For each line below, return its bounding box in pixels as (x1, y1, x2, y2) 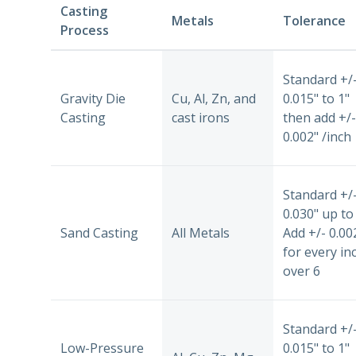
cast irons (172, 108, 230, 126)
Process (60, 21, 109, 39)
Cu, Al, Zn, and (172, 89, 256, 107)
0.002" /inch (283, 127, 351, 145)
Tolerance (283, 11, 346, 29)
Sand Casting (60, 223, 138, 242)
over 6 (283, 261, 320, 280)
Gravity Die (60, 89, 126, 107)
